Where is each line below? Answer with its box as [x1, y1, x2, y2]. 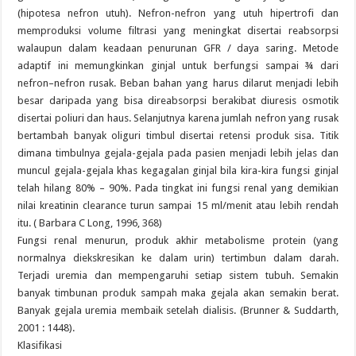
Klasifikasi [17, 339, 63, 351]
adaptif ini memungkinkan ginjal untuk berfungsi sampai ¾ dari [17, 60, 339, 72]
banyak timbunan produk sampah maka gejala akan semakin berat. [17, 287, 339, 299]
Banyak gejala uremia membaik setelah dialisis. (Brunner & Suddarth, [17, 304, 339, 316]
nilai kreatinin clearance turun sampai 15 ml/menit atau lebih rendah [17, 199, 339, 211]
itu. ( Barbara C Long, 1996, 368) [17, 217, 163, 229]
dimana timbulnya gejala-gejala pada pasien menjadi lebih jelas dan [17, 147, 339, 159]
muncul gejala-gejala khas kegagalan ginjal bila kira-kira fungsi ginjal [17, 164, 339, 176]
